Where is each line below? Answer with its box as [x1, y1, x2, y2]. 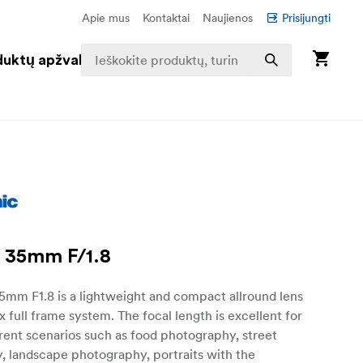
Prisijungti [282, 11, 331, 25]
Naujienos [203, 11, 253, 25]
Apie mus [82, 11, 130, 25]
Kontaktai [143, 11, 190, 25]
